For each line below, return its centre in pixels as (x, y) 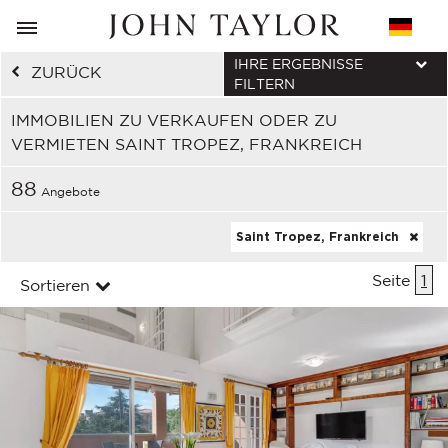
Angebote (68, 191)
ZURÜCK (66, 72)
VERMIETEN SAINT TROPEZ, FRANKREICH (186, 144)
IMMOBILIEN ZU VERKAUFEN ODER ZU (174, 120)
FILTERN (264, 84)
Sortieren (55, 285)
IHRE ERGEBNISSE (298, 64)
